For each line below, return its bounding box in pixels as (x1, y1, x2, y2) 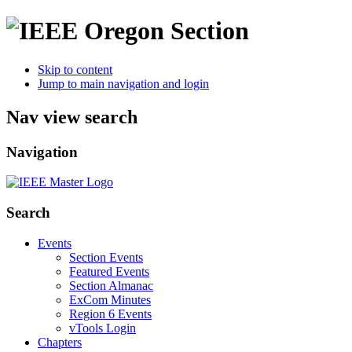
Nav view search (6, 106, 137, 127)
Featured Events (69, 264, 149, 278)
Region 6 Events (69, 306, 152, 321)
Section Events (69, 250, 143, 264)
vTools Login (69, 321, 136, 335)
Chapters (38, 335, 82, 349)
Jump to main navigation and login (38, 76, 209, 90)
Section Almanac (69, 278, 153, 292)
